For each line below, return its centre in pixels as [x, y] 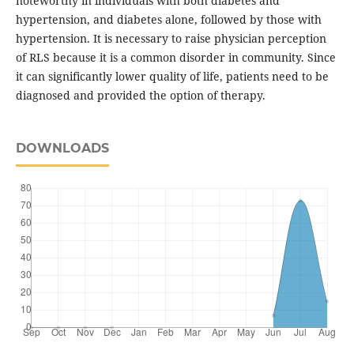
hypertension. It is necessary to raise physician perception [171, 39]
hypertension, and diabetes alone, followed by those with [168, 20]
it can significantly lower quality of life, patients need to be [172, 77]
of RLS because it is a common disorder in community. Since [175, 58]
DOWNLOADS [62, 149]
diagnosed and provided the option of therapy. [140, 96]
